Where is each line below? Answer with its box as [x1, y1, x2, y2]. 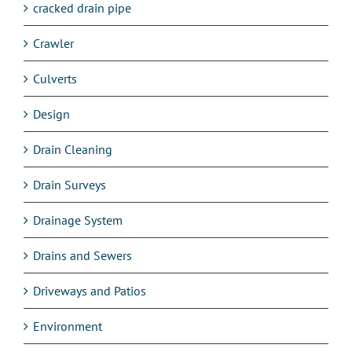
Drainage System [33, 211, 123, 228]
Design [33, 105, 70, 122]
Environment [33, 317, 102, 334]
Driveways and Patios [33, 282, 146, 299]
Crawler [33, 35, 74, 51]
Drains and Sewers [33, 247, 132, 263]
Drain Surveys [33, 176, 106, 192]
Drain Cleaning [33, 141, 112, 157]
